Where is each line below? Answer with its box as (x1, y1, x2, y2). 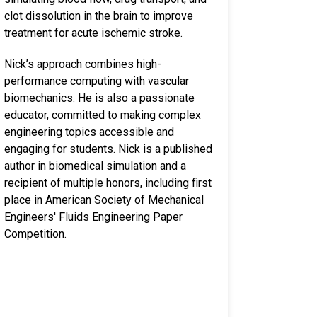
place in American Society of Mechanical (4, 193, 204, 207)
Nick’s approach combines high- (4, 57, 161, 71)
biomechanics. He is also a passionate (4, 91, 195, 105)
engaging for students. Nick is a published (4, 142, 212, 156)
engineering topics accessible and (4, 125, 174, 139)
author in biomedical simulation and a (4, 159, 186, 173)
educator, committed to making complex (4, 108, 201, 122)
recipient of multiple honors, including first (4, 176, 212, 190)
